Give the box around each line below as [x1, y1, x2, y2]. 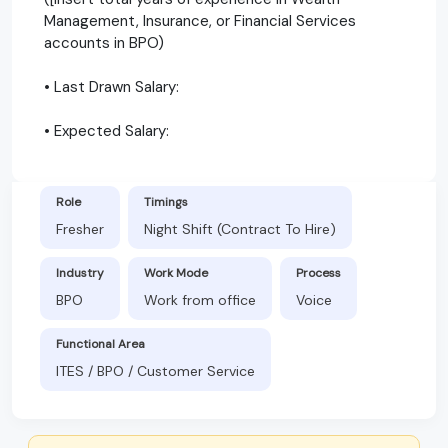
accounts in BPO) [44, 32, 164, 53]
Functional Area [56, 335, 145, 352]
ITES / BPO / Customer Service [56, 361, 255, 380]
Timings [144, 193, 188, 210]
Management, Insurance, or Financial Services [44, 10, 356, 31]
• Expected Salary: [44, 120, 169, 141]
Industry [56, 264, 104, 281]
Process [296, 264, 341, 281]
